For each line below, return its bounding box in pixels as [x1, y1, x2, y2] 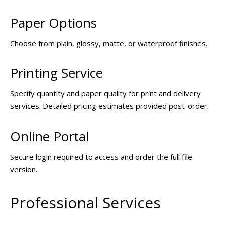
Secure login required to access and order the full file [10, 151, 192, 162]
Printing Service [10, 64, 103, 82]
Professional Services [10, 192, 161, 213]
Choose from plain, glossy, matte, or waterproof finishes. [10, 38, 207, 48]
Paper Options [10, 13, 97, 32]
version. [10, 164, 37, 174]
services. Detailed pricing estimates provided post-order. [10, 101, 209, 111]
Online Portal [10, 127, 89, 145]
